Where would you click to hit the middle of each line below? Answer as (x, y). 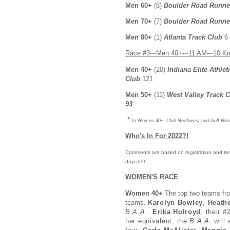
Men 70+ (140, 21)
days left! (136, 162)
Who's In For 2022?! (157, 136)
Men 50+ (140, 94)
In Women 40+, (149, 120)
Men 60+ (140, 5)
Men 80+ (140, 37)
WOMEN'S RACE (152, 177)
